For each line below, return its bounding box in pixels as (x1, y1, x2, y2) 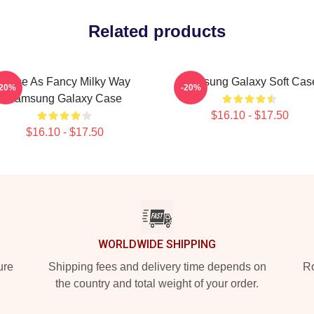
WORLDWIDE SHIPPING (98, 238, 216, 251)
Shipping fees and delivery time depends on (48, 261, 266, 273)
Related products (88, 22, 226, 41)
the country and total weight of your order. (55, 278, 259, 289)
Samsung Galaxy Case (7, 93, 122, 104)
